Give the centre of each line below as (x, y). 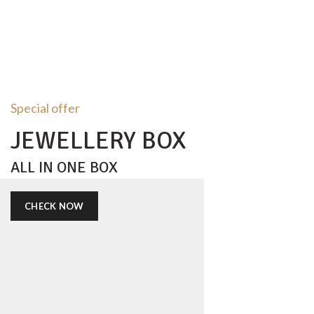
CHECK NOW (54, 206)
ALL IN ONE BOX (64, 167)
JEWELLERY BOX (98, 140)
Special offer (45, 108)
